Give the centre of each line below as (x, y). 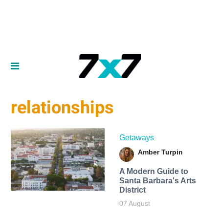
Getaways (136, 137)
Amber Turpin (160, 152)
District (132, 190)
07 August (134, 203)
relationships (63, 108)
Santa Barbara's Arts (157, 180)
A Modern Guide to (153, 171)
